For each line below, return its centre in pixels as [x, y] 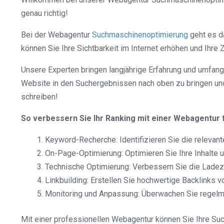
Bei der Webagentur [56, 35]
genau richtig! [44, 13]
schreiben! [39, 97]
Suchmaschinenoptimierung [140, 35]
